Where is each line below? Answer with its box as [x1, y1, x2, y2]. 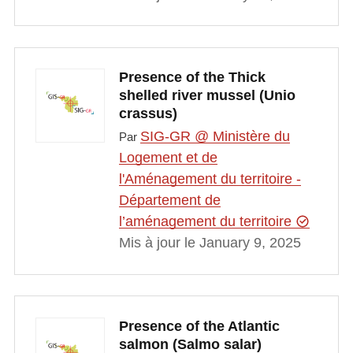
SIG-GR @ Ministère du [139, 128, 290, 145]
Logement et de [118, 150, 217, 166]
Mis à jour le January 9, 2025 [118, 235, 301, 251]
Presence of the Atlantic [118, 318, 280, 334]
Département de [118, 192, 221, 209]
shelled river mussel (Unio [118, 87, 295, 103]
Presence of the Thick [118, 69, 266, 85]
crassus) [118, 105, 177, 121]
